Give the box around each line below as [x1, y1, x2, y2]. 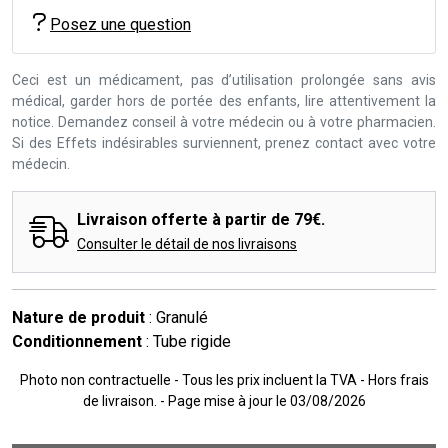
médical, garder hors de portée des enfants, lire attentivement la [12, 93, 436, 110]
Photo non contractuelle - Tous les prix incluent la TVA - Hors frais [19, 372, 429, 389]
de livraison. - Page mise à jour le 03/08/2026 [82, 393, 366, 410]
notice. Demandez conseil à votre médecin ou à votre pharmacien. [12, 114, 436, 131]
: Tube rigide [142, 332, 231, 352]
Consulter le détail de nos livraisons [77, 236, 297, 253]
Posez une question [50, 15, 191, 35]
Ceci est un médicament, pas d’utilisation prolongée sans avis [12, 72, 436, 89]
